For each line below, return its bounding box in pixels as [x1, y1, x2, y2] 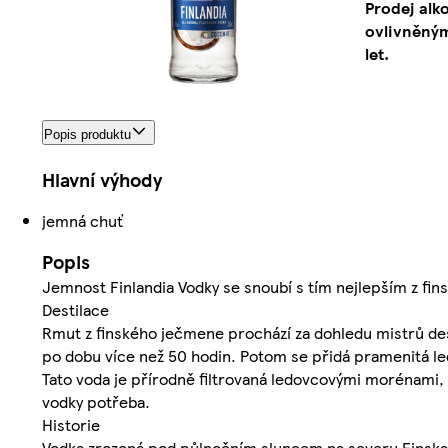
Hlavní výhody [42, 165, 162, 193]
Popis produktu [44, 126, 131, 142]
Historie [42, 412, 100, 436]
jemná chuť [42, 208, 123, 232]
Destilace [42, 297, 109, 321]
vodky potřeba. [42, 389, 150, 413]
